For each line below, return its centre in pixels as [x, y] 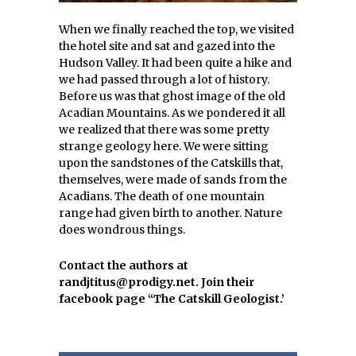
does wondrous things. [122, 230]
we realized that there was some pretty [164, 130]
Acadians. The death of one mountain [162, 196]
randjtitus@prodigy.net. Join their [157, 282]
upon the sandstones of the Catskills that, [171, 163]
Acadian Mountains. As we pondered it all [172, 113]
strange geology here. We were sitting [164, 146]
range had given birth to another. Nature [170, 213]
